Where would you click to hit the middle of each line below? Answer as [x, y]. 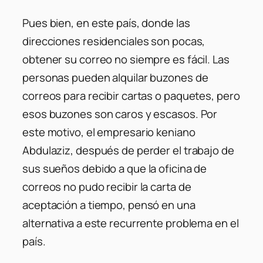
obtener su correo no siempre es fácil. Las [126, 59]
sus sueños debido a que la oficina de [115, 168]
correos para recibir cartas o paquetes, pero [131, 95]
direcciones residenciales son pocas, [114, 41]
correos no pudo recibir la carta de [107, 186]
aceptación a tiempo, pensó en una [109, 205]
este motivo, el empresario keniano [109, 132]
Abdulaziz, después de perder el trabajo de [128, 150]
